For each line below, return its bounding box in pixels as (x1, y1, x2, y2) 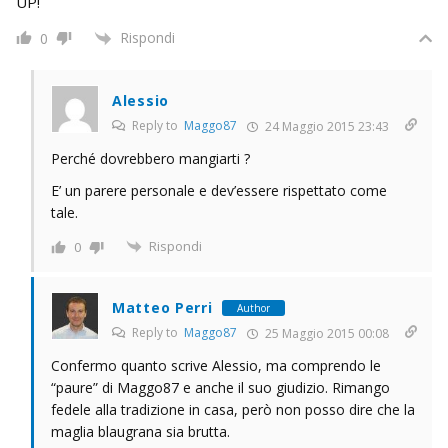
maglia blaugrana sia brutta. (51, 422, 230, 442)
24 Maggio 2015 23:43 (262, 117, 389, 135)
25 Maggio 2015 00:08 (262, 325, 389, 343)
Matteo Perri (112, 298, 213, 318)
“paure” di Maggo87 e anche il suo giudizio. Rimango (51, 378, 390, 398)
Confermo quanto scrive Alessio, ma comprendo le (51, 356, 381, 376)
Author (237, 300, 271, 315)
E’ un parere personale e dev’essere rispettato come (51, 180, 387, 200)
